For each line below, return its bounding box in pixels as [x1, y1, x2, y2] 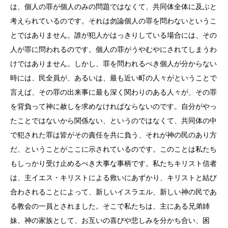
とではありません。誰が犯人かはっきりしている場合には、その [10, 31, 217, 39]
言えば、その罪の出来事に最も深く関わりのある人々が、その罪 [10, 88, 217, 96]
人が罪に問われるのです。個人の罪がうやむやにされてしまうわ [10, 45, 217, 53]
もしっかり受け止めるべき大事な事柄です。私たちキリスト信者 [10, 159, 217, 167]
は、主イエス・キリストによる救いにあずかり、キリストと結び [10, 174, 217, 182]
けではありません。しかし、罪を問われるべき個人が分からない [10, 60, 217, 68]
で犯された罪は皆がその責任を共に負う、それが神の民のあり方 [10, 131, 217, 139]
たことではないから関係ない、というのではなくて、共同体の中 [10, 117, 217, 125]
